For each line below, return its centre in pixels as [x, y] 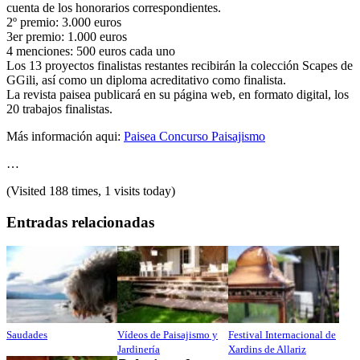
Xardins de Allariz [267, 350]
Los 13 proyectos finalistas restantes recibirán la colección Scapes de [180, 65]
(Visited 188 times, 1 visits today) [91, 190]
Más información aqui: [65, 136]
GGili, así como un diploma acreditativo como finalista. [146, 80]
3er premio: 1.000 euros [67, 36]
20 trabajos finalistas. [59, 108]
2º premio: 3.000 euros [64, 22]
